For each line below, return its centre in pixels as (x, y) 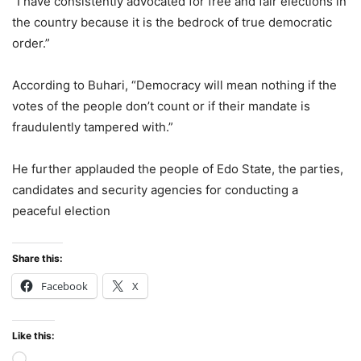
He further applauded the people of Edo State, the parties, (178, 169)
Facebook (64, 286)
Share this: (37, 259)
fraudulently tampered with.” (93, 127)
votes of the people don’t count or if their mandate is (161, 106)
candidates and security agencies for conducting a (155, 190)
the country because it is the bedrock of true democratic (172, 23)
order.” (31, 44)
